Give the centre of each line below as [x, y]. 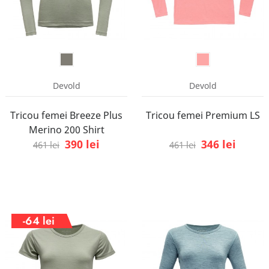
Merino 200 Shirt [66, 129]
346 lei [219, 144]
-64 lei [38, 221]
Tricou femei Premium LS [203, 115]
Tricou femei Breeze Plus [66, 115]
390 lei [82, 144]
